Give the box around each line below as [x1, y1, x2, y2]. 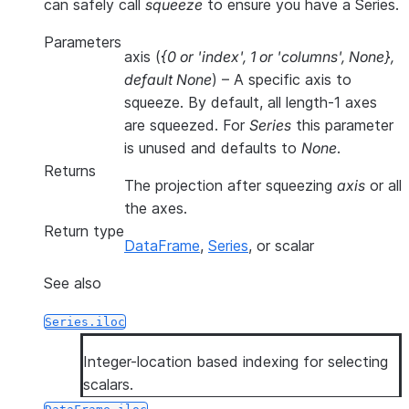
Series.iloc [45, 315, 125, 329]
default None [124, 70, 212, 89]
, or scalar [248, 236, 314, 255]
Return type [44, 222, 124, 240]
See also [44, 274, 101, 292]
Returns [44, 162, 96, 180]
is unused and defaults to [124, 139, 301, 157]
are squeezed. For [124, 116, 249, 134]
